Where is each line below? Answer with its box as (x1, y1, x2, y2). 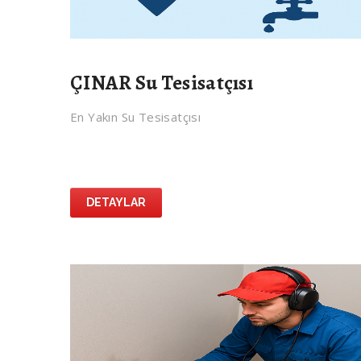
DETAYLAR (86, 196, 146, 210)
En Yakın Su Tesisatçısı (70, 109, 201, 126)
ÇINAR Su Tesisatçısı (70, 69, 253, 98)
